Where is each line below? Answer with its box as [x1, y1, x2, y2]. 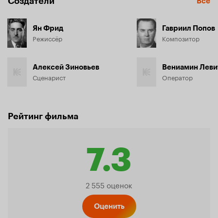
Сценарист [33, 72, 66, 82]
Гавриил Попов [162, 24, 215, 33]
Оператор [162, 72, 193, 82]
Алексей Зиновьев [33, 63, 99, 72]
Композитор [162, 33, 200, 43]
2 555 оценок [86, 179, 132, 190]
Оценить [93, 202, 125, 211]
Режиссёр [33, 33, 62, 43]
